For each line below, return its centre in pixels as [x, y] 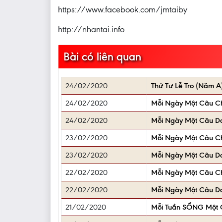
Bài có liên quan [102, 57]
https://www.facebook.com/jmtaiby [123, 9]
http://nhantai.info [91, 29]
